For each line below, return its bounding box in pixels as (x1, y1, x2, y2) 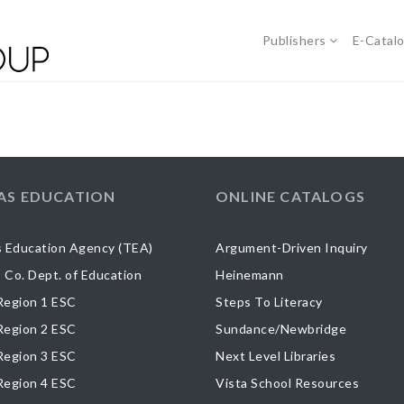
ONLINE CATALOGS (216, 188, 365, 205)
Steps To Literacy (216, 293, 323, 309)
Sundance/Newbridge (216, 320, 346, 336)
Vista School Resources (216, 374, 359, 390)
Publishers (262, 32, 326, 48)
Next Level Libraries (216, 347, 335, 363)
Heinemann (216, 266, 284, 282)
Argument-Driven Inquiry (216, 239, 368, 255)
